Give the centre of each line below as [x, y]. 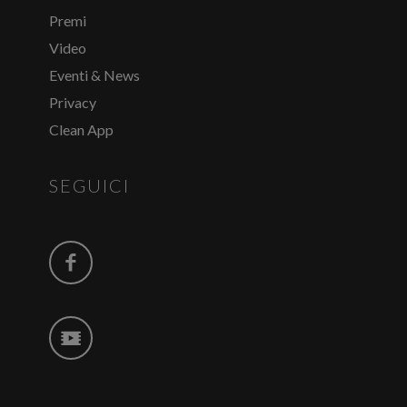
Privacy [73, 102]
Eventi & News [94, 74]
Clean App [81, 129]
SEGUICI [89, 185]
